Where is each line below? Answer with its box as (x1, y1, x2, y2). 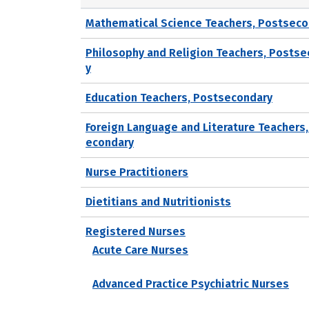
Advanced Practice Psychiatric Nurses (92, 277, 289, 290)
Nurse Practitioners (86, 165, 188, 179)
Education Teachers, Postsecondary (86, 90, 272, 104)
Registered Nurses (86, 224, 186, 238)
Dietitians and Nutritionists (86, 195, 231, 208)
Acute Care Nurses (92, 243, 188, 257)
